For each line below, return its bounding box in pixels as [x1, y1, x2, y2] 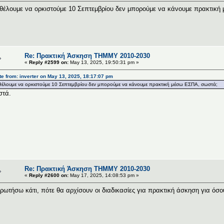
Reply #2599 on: [29, 59, 68, 65]
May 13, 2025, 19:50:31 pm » [68, 59, 139, 65]
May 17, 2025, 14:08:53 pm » [68, 172, 139, 178]
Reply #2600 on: [29, 172, 68, 178]
